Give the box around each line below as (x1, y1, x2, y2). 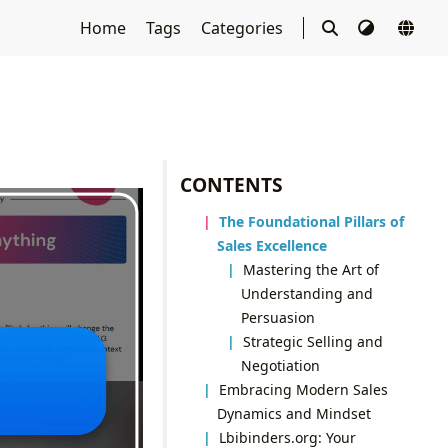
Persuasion (240, 307, 315, 327)
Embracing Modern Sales (219, 379, 389, 399)
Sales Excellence (216, 235, 327, 255)
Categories (200, 17, 287, 39)
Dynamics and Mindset (216, 403, 371, 423)
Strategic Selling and (243, 331, 384, 351)
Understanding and (240, 283, 373, 303)
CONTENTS (180, 170, 284, 198)
